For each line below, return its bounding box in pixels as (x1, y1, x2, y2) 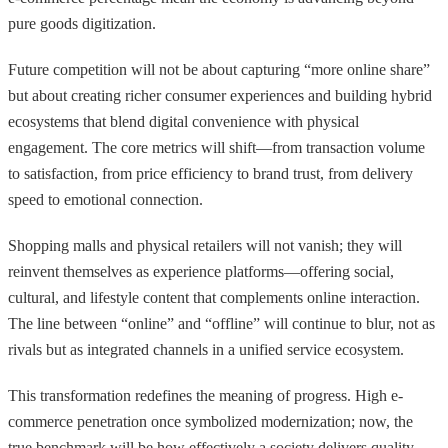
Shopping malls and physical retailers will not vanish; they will (8, 236, 402, 254)
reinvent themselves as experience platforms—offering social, (8, 262, 394, 280)
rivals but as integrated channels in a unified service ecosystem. (8, 340, 404, 358)
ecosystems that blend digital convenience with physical (8, 112, 359, 130)
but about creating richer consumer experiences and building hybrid (8, 86, 432, 104)
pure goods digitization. (8, 14, 156, 32)
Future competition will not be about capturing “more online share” (8, 60, 430, 78)
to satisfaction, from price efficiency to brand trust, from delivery (8, 164, 413, 182)
